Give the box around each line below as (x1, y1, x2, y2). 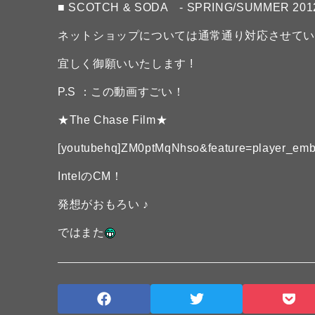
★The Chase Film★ (58, 114, 168, 126)
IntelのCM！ (58, 170, 123, 182)
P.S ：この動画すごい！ (58, 86, 185, 98)
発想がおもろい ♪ (58, 198, 149, 210)
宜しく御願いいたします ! (58, 58, 193, 70)
